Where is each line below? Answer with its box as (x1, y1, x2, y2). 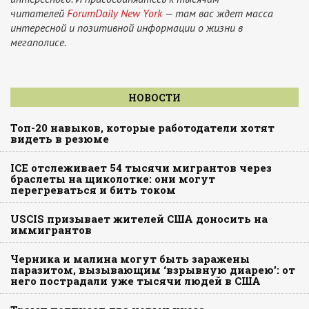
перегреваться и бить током (10, 183, 176, 197)
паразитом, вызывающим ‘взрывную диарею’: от (10, 263, 295, 277)
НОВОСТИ (128, 91, 181, 105)
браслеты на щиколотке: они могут (10, 172, 215, 186)
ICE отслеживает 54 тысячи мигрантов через (10, 161, 272, 175)
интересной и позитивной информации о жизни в (10, 21, 243, 35)
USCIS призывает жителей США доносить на (10, 212, 268, 226)
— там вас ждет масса (162, 6, 273, 21)
